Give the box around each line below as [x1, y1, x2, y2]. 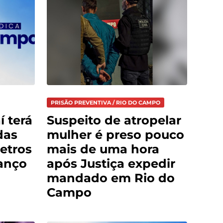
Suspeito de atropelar [47, 113, 181, 128]
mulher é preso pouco [47, 127, 184, 142]
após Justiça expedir [47, 156, 175, 171]
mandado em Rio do [47, 171, 175, 186]
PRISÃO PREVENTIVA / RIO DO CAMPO [51, 99, 160, 107]
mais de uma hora [47, 142, 159, 157]
